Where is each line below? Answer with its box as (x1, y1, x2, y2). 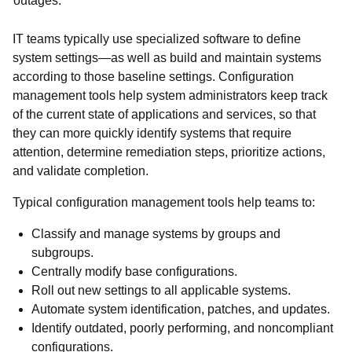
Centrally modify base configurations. (31, 265, 237, 278)
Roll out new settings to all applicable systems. (31, 284, 291, 297)
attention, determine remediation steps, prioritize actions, (13, 145, 325, 159)
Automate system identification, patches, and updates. (31, 302, 330, 316)
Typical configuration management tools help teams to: (13, 196, 315, 209)
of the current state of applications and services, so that (13, 108, 316, 121)
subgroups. (31, 246, 93, 259)
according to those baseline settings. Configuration (13, 70, 294, 83)
